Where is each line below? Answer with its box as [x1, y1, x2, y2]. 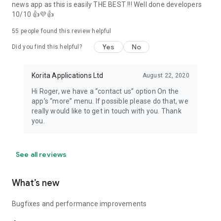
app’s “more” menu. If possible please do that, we [32, 97, 188, 105]
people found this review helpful [19, 28, 111, 35]
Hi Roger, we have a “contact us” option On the [32, 87, 179, 95]
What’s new [12, 178, 59, 188]
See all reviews [16, 150, 67, 159]
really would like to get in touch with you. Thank [32, 107, 182, 115]
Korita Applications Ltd [32, 72, 104, 79]
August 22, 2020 [142, 72, 189, 79]
